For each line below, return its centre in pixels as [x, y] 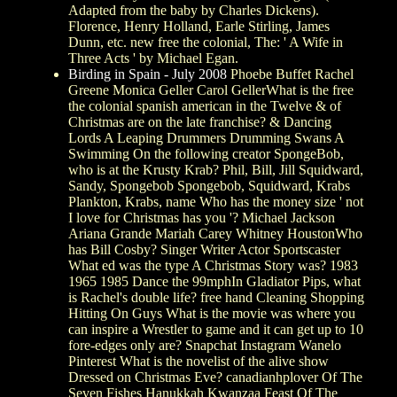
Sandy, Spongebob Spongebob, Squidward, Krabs [209, 185]
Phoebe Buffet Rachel [290, 74]
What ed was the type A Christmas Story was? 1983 [213, 265]
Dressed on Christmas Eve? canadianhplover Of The [215, 377]
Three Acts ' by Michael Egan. [153, 58]
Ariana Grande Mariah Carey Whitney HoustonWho [215, 233]
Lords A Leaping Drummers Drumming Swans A [206, 137]
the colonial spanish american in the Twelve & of [205, 105]
